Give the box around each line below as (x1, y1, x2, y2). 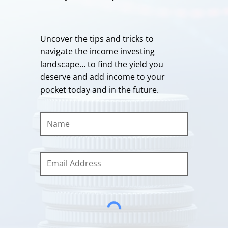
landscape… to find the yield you (40, 58, 163, 70)
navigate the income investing (40, 45, 155, 57)
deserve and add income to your (40, 71, 165, 82)
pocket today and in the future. (40, 83, 159, 95)
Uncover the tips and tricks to (40, 33, 154, 44)
